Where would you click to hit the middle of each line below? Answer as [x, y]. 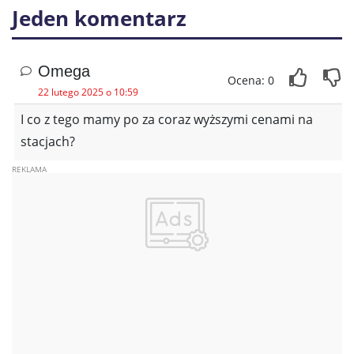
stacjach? [48, 141]
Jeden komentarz [99, 18]
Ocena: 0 [251, 80]
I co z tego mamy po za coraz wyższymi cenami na [167, 119]
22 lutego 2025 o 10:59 [88, 92]
